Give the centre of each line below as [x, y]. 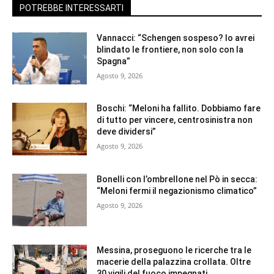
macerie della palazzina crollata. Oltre [174, 261]
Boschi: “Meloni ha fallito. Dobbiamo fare [179, 109]
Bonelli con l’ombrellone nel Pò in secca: [177, 179]
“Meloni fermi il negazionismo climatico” [177, 191]
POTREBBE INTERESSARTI [72, 8]
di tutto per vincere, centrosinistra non [175, 120]
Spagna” [114, 61]
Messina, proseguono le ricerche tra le [174, 250]
